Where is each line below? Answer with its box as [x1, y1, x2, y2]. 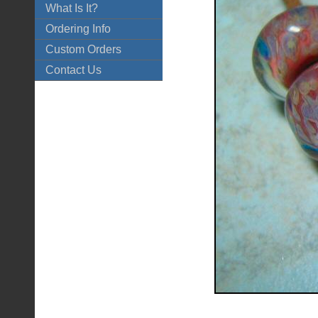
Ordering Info [45, 23, 111, 35]
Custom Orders [45, 43, 121, 55]
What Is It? [45, 2, 98, 14]
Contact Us [45, 64, 102, 76]
